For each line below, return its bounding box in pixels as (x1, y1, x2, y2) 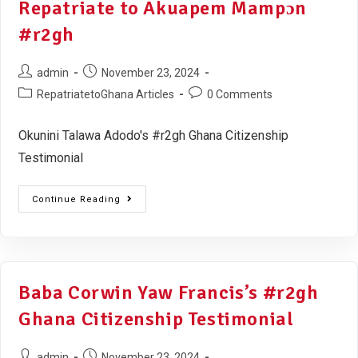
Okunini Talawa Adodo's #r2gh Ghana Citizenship (18, 127, 288, 143)
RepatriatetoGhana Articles (37, 87, 174, 101)
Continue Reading (32, 193, 121, 205)
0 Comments (207, 87, 272, 101)
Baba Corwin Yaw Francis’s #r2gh (18, 280, 319, 304)
